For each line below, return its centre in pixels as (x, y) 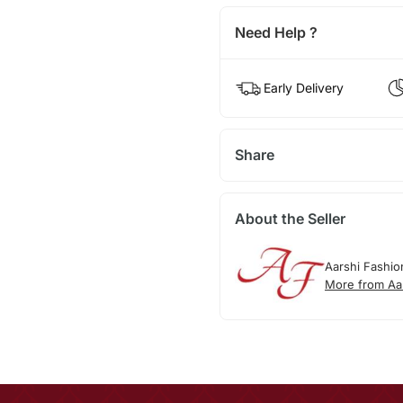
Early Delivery (303, 88)
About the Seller (290, 219)
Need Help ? (276, 33)
